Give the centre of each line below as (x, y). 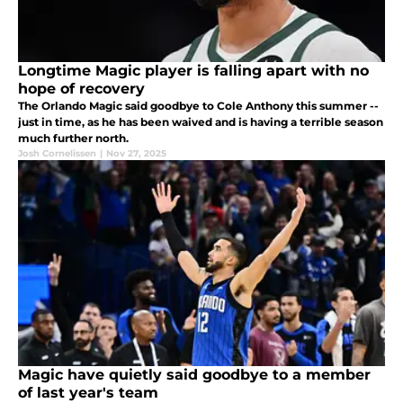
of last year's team (88, 392)
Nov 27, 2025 (136, 153)
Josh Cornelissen (57, 153)
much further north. (73, 138)
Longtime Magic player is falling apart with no (193, 70)
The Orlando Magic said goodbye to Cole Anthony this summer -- (198, 105)
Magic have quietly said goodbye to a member (194, 374)
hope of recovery (81, 88)
